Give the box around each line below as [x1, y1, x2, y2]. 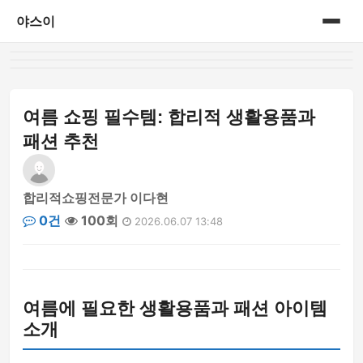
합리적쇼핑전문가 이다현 [23, 190, 169, 206]
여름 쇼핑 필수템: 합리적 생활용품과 [23, 107, 315, 127]
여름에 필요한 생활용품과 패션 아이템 [23, 298, 327, 318]
